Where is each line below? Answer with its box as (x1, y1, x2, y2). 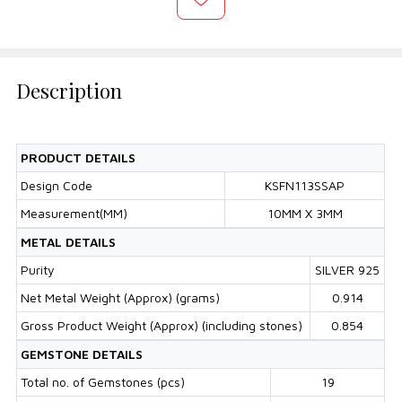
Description (16, 77, 123, 105)
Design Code (21, 178, 93, 194)
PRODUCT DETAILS (21, 150, 136, 166)
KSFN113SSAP (265, 178, 345, 194)
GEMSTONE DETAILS (21, 346, 144, 363)
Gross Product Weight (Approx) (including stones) (21, 318, 303, 334)
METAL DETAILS (21, 234, 117, 250)
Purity (21, 262, 56, 278)
